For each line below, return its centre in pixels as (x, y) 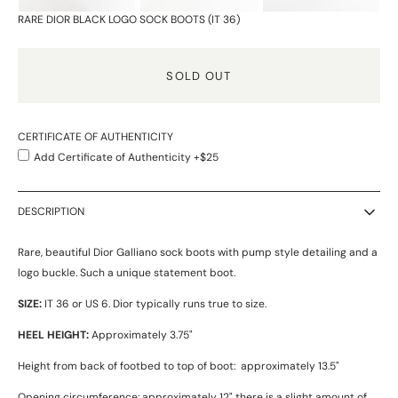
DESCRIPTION (51, 212)
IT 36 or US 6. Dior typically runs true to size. (155, 304)
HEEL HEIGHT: (55, 335)
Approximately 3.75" (142, 335)
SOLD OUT (199, 76)
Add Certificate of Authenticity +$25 (126, 158)
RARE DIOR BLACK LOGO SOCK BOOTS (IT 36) (129, 20)
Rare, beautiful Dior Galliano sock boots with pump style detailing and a (198, 253)
